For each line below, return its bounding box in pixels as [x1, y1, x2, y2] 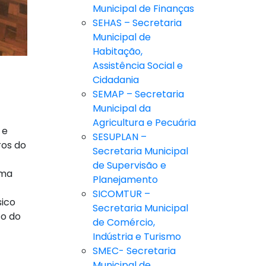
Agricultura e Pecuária [93, 116, 196, 130]
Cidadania [93, 73, 139, 87]
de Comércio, [93, 216, 155, 230]
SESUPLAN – [93, 130, 147, 144]
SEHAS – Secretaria [93, 16, 182, 30]
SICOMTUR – [93, 187, 150, 201]
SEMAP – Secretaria [93, 87, 184, 102]
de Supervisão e [93, 159, 166, 173]
